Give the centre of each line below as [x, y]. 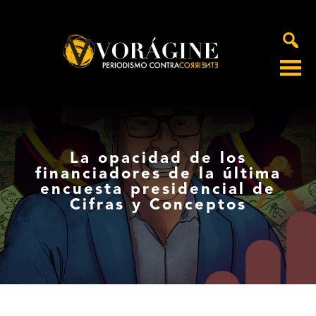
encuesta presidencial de [158, 190]
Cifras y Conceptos [158, 206]
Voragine [35, 76]
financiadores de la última [158, 175]
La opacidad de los [158, 159]
